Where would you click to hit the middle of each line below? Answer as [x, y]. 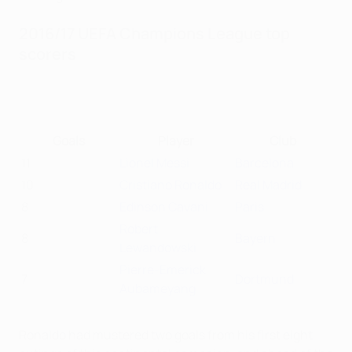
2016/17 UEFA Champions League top [154, 33]
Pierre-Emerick [163, 269]
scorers [48, 53]
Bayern [255, 238]
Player [176, 140]
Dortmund [264, 279]
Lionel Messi [154, 162]
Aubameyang [158, 288]
